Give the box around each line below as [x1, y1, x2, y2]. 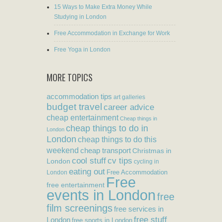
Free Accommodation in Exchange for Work [54, 29, 170, 37]
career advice [104, 102, 154, 112]
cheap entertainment [47, 113, 118, 122]
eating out [69, 166, 105, 176]
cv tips [108, 156, 132, 166]
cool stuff [72, 156, 106, 166]
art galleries [113, 93, 145, 100]
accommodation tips [47, 92, 112, 101]
